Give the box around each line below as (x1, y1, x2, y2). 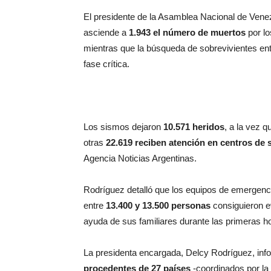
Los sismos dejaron (83, 122, 163, 132)
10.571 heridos (163, 122, 224, 132)
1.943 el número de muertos (129, 27, 246, 38)
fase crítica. (83, 59, 129, 69)
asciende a (83, 27, 129, 38)
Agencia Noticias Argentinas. (83, 153, 197, 163)
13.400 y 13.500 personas (106, 200, 211, 211)
